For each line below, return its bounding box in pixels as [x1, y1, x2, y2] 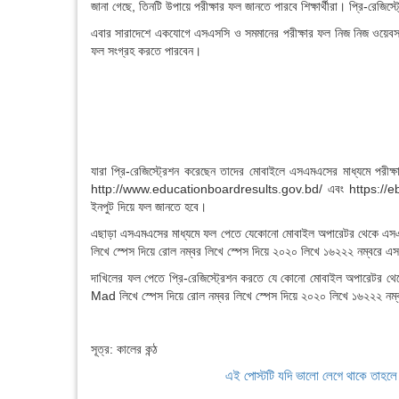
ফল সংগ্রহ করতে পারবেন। [91, 43, 201, 58]
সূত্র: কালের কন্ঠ [91, 341, 158, 356]
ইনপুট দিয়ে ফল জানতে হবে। [91, 199, 207, 214]
